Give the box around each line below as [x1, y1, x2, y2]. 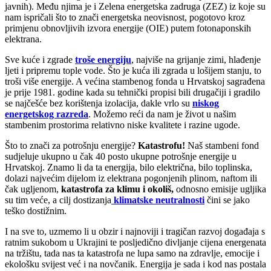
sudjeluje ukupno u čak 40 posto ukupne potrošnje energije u [5, 151, 237, 162]
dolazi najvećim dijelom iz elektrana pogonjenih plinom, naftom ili [5, 172, 257, 183]
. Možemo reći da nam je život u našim [88, 108, 236, 119]
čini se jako [204, 194, 250, 205]
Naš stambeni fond [185, 140, 259, 151]
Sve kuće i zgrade [5, 54, 75, 65]
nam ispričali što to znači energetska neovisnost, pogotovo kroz [5, 11, 245, 22]
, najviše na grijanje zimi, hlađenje [131, 54, 261, 65]
